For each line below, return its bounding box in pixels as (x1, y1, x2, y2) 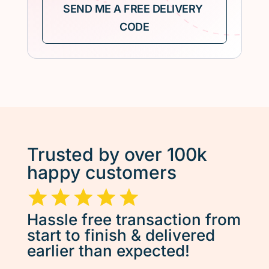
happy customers (26, 161, 177, 183)
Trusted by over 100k (26, 143, 207, 165)
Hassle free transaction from (26, 210, 241, 229)
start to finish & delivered (26, 225, 215, 244)
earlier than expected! (26, 241, 190, 260)
